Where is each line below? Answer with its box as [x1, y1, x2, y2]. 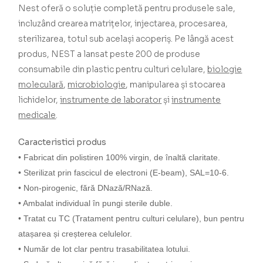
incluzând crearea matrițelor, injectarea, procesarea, [18, 18, 228, 29]
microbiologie [68, 79, 126, 90]
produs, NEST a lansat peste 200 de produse [18, 48, 201, 59]
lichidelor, [18, 94, 60, 105]
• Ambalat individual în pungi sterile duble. [18, 198, 173, 208]
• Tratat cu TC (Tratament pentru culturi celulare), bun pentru [18, 213, 245, 223]
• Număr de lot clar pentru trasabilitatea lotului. [18, 244, 191, 254]
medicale [18, 109, 56, 120]
